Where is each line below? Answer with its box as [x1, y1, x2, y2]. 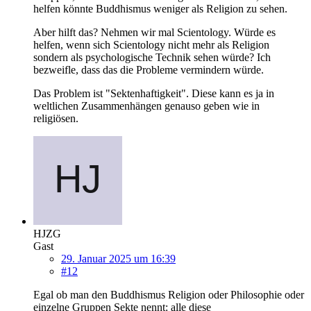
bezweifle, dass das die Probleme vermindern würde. [33, 63, 264, 76]
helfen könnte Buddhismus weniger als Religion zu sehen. [33, 2, 287, 15]
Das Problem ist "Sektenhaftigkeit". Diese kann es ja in [33, 87, 274, 99]
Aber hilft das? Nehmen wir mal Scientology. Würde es [33, 26, 276, 38]
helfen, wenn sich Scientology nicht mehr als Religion [33, 38, 269, 51]
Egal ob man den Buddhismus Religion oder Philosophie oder [33, 288, 304, 301]
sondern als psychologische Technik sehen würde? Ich [33, 51, 271, 63]
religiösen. [33, 112, 78, 124]
